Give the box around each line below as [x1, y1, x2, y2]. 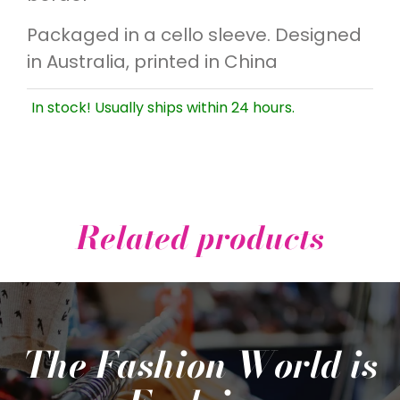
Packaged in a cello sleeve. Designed [27, 22, 362, 48]
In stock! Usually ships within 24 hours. [31, 97, 295, 119]
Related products [75, 213, 324, 262]
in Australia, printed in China [27, 49, 278, 75]
